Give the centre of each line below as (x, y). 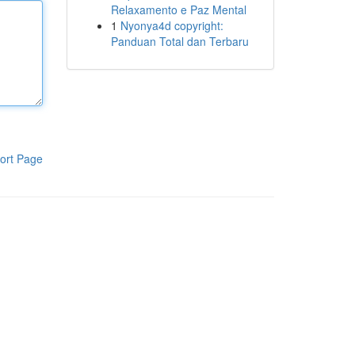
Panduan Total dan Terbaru (179, 41)
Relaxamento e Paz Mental (178, 10)
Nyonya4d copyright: (172, 25)
